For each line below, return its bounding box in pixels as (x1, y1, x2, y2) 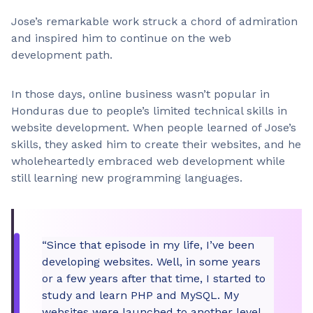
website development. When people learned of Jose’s (11, 121, 296, 134)
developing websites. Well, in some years (42, 255, 261, 268)
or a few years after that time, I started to (42, 272, 265, 285)
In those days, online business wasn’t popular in (11, 87, 270, 101)
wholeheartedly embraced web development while (11, 154, 285, 168)
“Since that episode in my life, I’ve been (42, 238, 254, 252)
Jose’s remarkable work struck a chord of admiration (11, 15, 298, 28)
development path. (11, 48, 112, 61)
